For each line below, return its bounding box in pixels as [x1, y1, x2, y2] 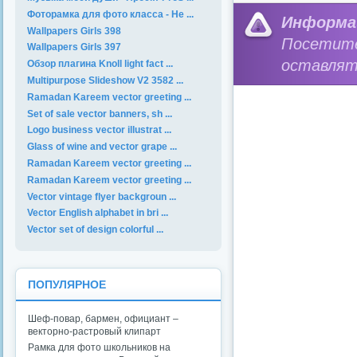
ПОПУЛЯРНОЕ [28, 278, 106, 291]
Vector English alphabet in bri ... [27, 207, 168, 219]
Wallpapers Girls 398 [27, 25, 121, 37]
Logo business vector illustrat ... [27, 124, 171, 136]
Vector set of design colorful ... [27, 224, 163, 236]
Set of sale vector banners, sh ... [27, 108, 172, 120]
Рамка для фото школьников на [28, 341, 171, 353]
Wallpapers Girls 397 [27, 41, 121, 53]
